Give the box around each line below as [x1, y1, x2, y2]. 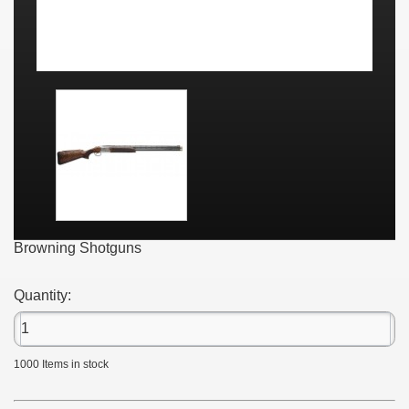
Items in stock [42, 357, 109, 371]
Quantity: [14, 287, 71, 303]
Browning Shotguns [14, 239, 142, 256]
